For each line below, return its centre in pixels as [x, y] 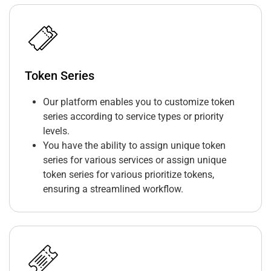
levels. [56, 131]
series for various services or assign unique [135, 160]
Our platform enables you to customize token [139, 102]
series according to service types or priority [133, 117]
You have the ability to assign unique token [134, 146]
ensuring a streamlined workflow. [113, 189]
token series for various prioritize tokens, [129, 175]
